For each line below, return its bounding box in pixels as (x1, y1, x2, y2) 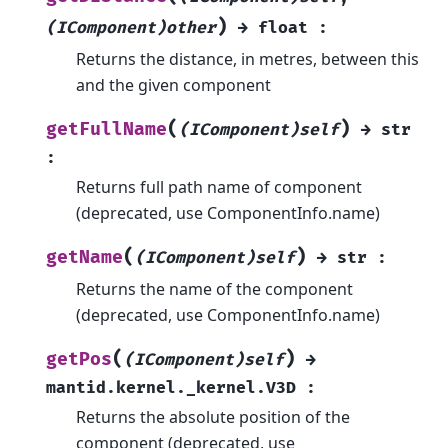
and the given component (76, 73, 271, 96)
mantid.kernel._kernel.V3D (46, 377, 296, 398)
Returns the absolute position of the (76, 405, 350, 428)
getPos (46, 348, 112, 370)
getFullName (46, 118, 167, 140)
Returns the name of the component (76, 277, 353, 300)
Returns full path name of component (76, 175, 362, 198)
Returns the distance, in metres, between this (76, 47, 419, 70)
